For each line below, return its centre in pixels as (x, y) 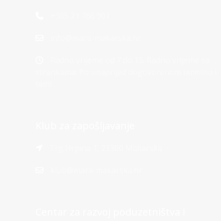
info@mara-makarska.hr (95, 38)
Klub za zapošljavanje (85, 126)
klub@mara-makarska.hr (96, 170)
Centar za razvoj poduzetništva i (110, 212)
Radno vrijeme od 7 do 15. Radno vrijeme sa (129, 60)
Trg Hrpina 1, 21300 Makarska (105, 148)
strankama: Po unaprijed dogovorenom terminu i (126, 72)
